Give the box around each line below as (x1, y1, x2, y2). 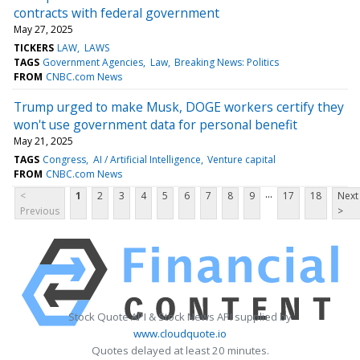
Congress (43, 152, 87, 166)
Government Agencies (43, 55, 144, 69)
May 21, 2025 (14, 133, 73, 148)
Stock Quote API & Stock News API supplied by (68, 309, 292, 324)
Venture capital (207, 152, 276, 166)
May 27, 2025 (14, 22, 73, 36)
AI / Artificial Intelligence (92, 152, 201, 166)
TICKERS (14, 40, 54, 55)
